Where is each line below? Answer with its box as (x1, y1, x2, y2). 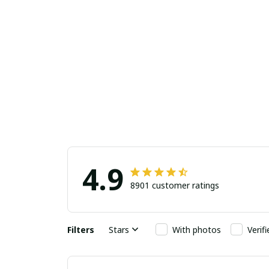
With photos (172, 223, 221, 235)
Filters (67, 223, 94, 235)
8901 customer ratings (130, 180, 219, 192)
